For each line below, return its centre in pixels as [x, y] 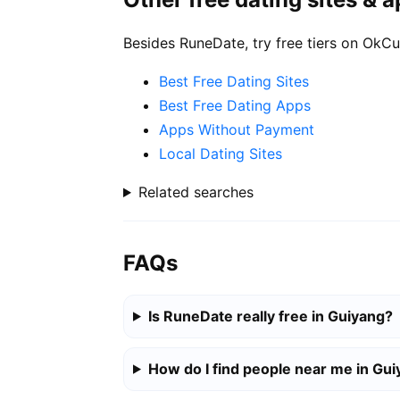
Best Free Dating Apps [235, 106]
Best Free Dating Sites [234, 82]
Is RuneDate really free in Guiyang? [270, 316]
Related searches [196, 192]
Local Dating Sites [221, 154]
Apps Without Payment [237, 130]
